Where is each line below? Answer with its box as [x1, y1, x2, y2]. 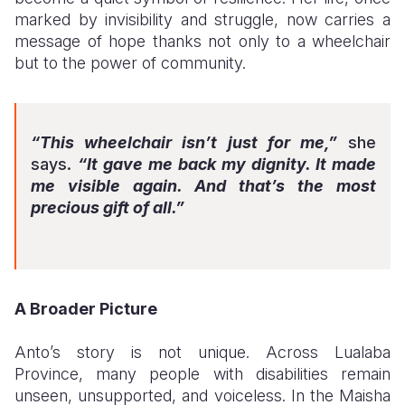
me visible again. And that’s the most [31, 176, 376, 195]
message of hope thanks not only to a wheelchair [14, 32, 391, 51]
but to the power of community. [14, 53, 246, 72]
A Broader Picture [14, 299, 157, 318]
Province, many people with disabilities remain [14, 364, 391, 383]
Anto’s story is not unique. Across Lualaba [14, 343, 391, 362]
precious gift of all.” [31, 198, 184, 217]
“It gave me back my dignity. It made [78, 155, 376, 174]
